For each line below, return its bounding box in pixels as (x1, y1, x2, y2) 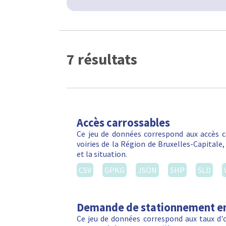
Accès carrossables (77, 116, 170, 130)
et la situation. (77, 149, 127, 159)
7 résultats (67, 49, 137, 69)
